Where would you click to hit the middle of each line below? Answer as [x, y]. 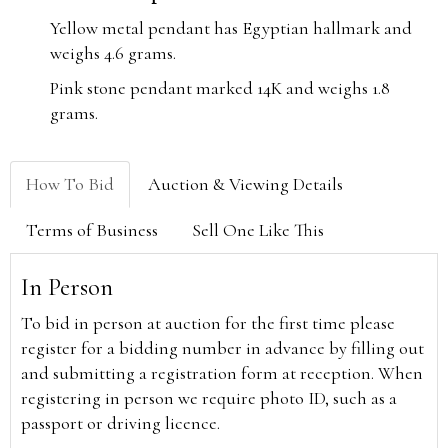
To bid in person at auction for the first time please [208, 322]
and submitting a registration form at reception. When [222, 372]
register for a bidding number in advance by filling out [222, 347]
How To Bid [70, 183]
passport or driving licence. [120, 422]
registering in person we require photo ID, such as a [209, 397]
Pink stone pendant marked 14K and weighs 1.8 [220, 87]
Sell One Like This [258, 229]
